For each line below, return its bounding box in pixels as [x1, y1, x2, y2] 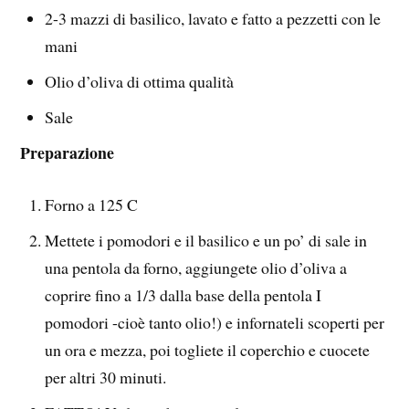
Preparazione [20, 141, 115, 165]
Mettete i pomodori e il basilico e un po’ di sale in [45, 228, 368, 251]
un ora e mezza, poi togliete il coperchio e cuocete [45, 338, 371, 361]
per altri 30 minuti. [45, 365, 167, 388]
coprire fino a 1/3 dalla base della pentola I [45, 283, 322, 306]
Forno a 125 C [45, 193, 139, 215]
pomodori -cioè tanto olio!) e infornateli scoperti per [45, 310, 385, 333]
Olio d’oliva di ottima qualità [45, 70, 235, 93]
